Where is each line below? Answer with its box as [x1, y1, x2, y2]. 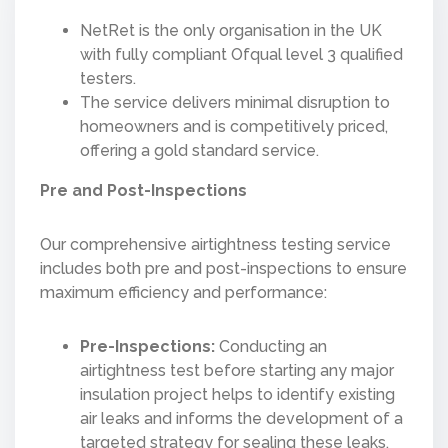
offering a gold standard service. [80, 140, 319, 160]
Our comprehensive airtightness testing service [40, 234, 391, 254]
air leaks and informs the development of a [80, 408, 403, 428]
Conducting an [215, 336, 327, 356]
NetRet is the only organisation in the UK [80, 20, 382, 40]
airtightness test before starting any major [80, 360, 394, 380]
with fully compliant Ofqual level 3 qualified [80, 44, 403, 64]
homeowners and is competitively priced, [80, 116, 388, 136]
